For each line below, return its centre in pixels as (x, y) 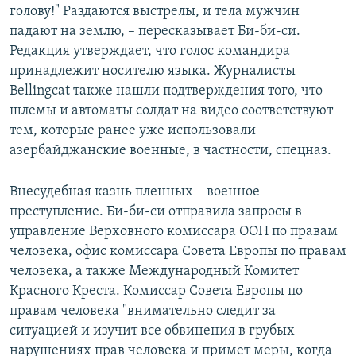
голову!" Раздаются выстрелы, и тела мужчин (155, 12)
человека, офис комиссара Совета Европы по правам (178, 252)
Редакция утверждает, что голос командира (150, 52)
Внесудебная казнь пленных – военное (135, 192)
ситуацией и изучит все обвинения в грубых (152, 331)
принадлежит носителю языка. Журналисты (153, 72)
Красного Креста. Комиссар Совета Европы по (156, 292)
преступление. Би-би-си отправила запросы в (156, 212)
